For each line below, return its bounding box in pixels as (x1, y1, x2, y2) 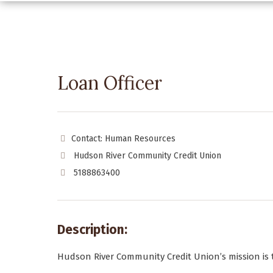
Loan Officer (57, 71, 163, 95)
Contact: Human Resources (71, 133, 176, 144)
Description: (57, 222, 128, 238)
